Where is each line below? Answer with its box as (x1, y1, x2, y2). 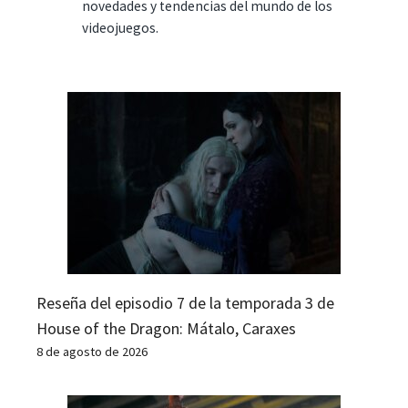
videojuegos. (82, 19, 158, 37)
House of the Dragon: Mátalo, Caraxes (36, 317, 296, 339)
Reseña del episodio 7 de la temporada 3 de (36, 291, 334, 313)
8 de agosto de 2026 (36, 342, 148, 360)
